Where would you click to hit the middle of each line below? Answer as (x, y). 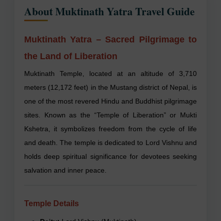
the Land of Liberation (71, 56)
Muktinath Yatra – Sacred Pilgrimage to (110, 39)
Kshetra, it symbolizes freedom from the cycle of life (110, 129)
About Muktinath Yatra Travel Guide (110, 11)
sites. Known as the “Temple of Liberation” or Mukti (110, 115)
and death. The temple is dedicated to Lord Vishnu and (110, 142)
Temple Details (52, 203)
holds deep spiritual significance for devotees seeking (110, 156)
